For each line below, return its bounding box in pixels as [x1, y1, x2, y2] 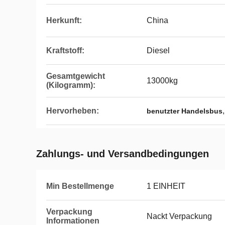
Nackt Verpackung [147, 212, 212, 220]
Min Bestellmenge [46, 182, 114, 190]
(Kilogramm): [46, 81, 95, 89]
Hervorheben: [46, 106, 99, 115]
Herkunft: [46, 16, 82, 25]
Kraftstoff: [46, 46, 84, 55]
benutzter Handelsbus [147, 107, 222, 115]
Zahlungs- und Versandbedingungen [36, 148, 209, 159]
